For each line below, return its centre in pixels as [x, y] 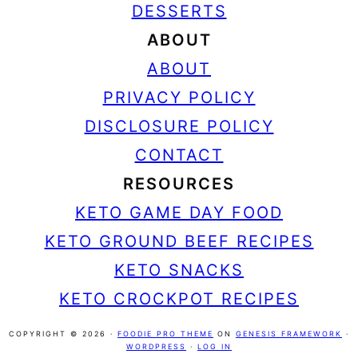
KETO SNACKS [179, 270]
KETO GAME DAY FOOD [179, 212]
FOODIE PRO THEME [165, 333]
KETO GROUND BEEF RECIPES [179, 241]
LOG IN [215, 346]
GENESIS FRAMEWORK [289, 333]
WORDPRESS [156, 346]
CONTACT [179, 155]
